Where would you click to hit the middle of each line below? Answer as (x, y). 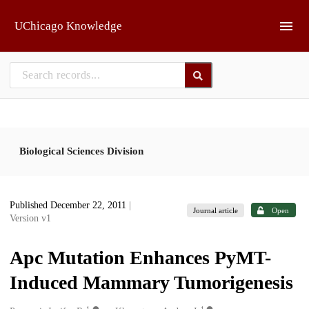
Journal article (216, 210)
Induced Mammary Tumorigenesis (151, 282)
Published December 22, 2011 (69, 205)
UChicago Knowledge (68, 26)
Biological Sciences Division (81, 151)
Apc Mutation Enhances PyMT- (140, 258)
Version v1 (30, 218)
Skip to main (45, 16)
